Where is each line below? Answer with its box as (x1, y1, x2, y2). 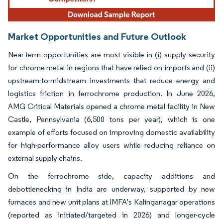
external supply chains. (8, 153, 82, 163)
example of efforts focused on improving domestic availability (8, 127, 215, 137)
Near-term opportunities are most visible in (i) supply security (8, 49, 215, 59)
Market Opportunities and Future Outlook (8, 30, 186, 42)
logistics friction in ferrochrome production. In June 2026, (8, 88, 215, 98)
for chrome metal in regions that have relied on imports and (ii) (8, 62, 215, 72)
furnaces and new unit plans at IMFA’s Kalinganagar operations (8, 197, 215, 207)
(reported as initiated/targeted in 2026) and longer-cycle (8, 210, 215, 220)
